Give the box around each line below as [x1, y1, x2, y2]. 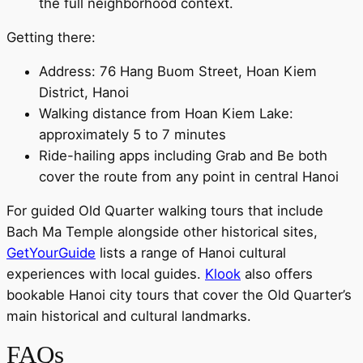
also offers [241, 265, 313, 282]
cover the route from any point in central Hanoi [39, 168, 339, 185]
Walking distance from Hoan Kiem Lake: [39, 105, 293, 122]
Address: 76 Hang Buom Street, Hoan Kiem [39, 62, 317, 79]
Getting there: [6, 28, 96, 45]
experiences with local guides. [6, 265, 205, 282]
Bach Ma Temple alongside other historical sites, [6, 223, 318, 240]
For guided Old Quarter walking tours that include [6, 202, 323, 219]
